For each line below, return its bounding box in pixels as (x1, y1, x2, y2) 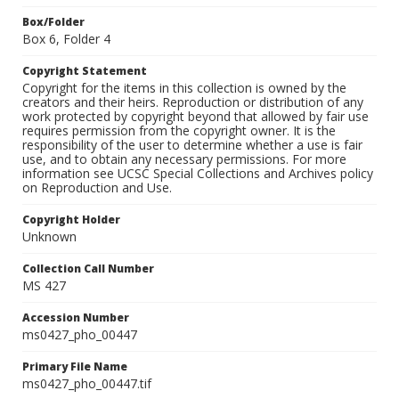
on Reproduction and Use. (22, 179, 172, 197)
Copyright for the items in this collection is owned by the (22, 79, 346, 97)
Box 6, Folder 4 (22, 30, 110, 48)
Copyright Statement (22, 63, 147, 79)
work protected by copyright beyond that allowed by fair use (22, 108, 369, 126)
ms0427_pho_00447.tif (22, 375, 151, 393)
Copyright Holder (22, 212, 120, 228)
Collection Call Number (22, 261, 154, 277)
